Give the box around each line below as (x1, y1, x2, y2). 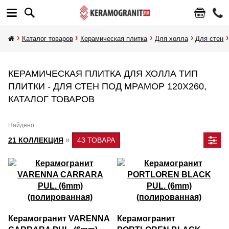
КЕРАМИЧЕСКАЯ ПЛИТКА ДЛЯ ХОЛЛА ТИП (8, 68, 198, 79)
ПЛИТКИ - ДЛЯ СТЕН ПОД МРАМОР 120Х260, (8, 81, 207, 91)
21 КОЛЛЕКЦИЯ (8, 136, 63, 144)
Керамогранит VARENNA (8, 214, 109, 223)
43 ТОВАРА (77, 136, 115, 144)
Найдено (8, 122, 34, 129)
